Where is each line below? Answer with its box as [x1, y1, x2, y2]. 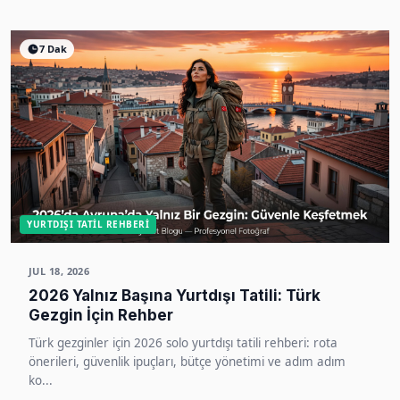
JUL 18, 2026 [29, 264, 90, 278]
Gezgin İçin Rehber [29, 306, 173, 324]
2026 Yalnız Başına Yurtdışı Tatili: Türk [29, 287, 321, 304]
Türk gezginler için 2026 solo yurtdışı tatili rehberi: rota [29, 335, 337, 351]
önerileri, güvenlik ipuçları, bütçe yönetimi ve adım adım [29, 354, 346, 370]
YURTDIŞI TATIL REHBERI [27, 218, 149, 230]
